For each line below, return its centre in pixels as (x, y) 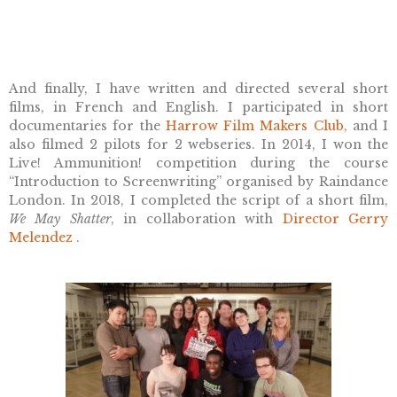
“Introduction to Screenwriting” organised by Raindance (198, 182)
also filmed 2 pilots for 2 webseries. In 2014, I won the (198, 145)
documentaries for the (87, 126)
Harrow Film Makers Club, (256, 126)
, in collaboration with (196, 219)
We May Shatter (60, 219)
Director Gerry (335, 219)
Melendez (41, 238)
